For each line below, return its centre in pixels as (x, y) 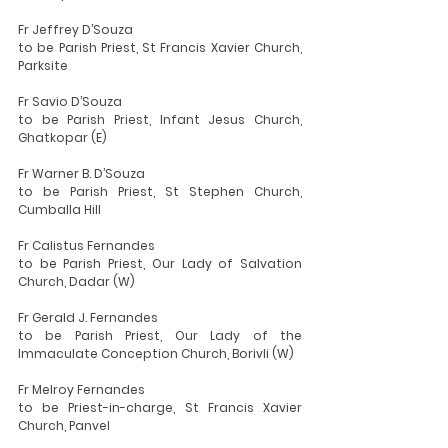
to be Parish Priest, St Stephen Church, (160, 191)
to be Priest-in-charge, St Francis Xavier (160, 407)
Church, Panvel (64, 425)
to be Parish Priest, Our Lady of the (160, 335)
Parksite (43, 65)
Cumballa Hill (59, 209)
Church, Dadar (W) (76, 281)
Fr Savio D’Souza (70, 101)
